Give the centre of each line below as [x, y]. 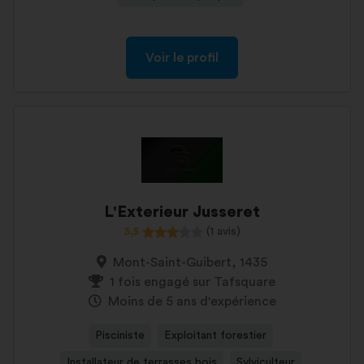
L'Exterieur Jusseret [182, 212]
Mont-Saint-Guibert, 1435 [190, 262]
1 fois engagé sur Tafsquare [193, 282]
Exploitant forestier [215, 336]
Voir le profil [182, 58]
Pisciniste [119, 336]
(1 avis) [223, 232]
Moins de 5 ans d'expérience [192, 301]
